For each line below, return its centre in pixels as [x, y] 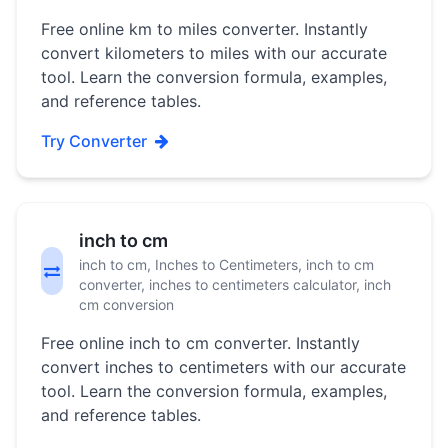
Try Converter [94, 141]
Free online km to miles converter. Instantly [204, 29]
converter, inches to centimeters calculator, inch [235, 284]
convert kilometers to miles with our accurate [214, 53]
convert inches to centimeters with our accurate [223, 367]
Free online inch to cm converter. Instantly [200, 343]
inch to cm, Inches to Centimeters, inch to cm [227, 264]
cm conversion [127, 304]
